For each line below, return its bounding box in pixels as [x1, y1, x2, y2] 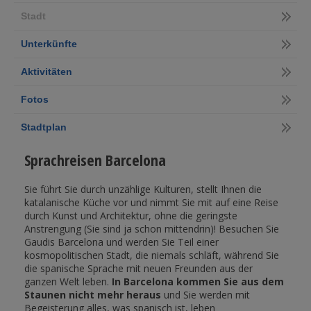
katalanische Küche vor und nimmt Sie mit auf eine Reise [24, 196, 278, 210]
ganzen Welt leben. [24, 275, 112, 289]
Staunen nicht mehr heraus [24, 288, 161, 302]
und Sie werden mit [160, 288, 250, 302]
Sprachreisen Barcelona [24, 149, 166, 171]
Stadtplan [20, 121, 67, 133]
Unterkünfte [20, 38, 77, 50]
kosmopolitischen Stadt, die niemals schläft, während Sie [24, 249, 279, 262]
